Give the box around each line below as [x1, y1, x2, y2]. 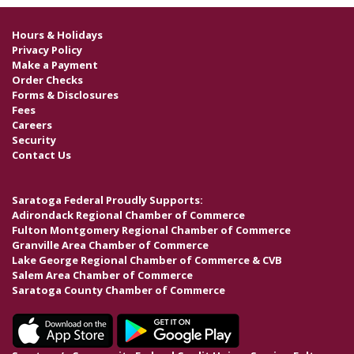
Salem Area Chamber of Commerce [12, 268, 193, 283]
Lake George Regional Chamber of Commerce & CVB [12, 253, 282, 268]
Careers [12, 117, 52, 132]
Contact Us [12, 147, 71, 162]
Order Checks [12, 72, 83, 87]
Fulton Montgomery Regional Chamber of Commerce [12, 223, 291, 238]
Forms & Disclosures [12, 87, 119, 102]
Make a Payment [12, 57, 98, 72]
